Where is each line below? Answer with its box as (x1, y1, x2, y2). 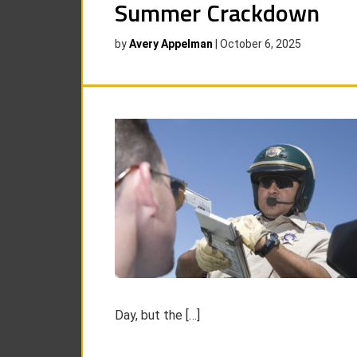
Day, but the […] (115, 308, 200, 323)
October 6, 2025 (220, 37, 301, 50)
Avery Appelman (129, 37, 213, 50)
